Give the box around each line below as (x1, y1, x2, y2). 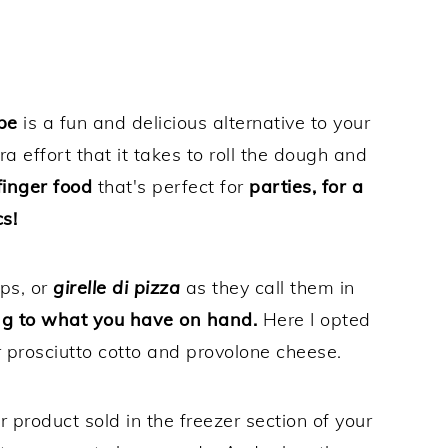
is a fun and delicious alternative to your (17, 111, 370, 135)
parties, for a (249, 175, 363, 199)
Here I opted (257, 308, 371, 332)
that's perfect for (97, 175, 249, 199)
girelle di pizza (47, 276, 180, 300)
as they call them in (180, 276, 355, 300)
